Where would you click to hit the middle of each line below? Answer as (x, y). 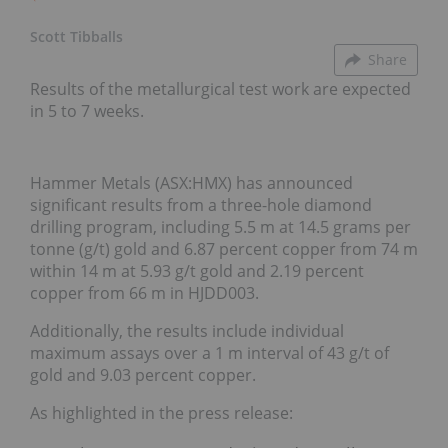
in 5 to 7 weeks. (87, 111)
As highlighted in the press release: (161, 413)
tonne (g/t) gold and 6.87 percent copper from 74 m (224, 249)
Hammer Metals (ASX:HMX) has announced (191, 183)
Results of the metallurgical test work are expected (220, 89)
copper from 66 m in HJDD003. (144, 293)
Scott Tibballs (76, 36)
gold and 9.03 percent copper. (143, 375)
